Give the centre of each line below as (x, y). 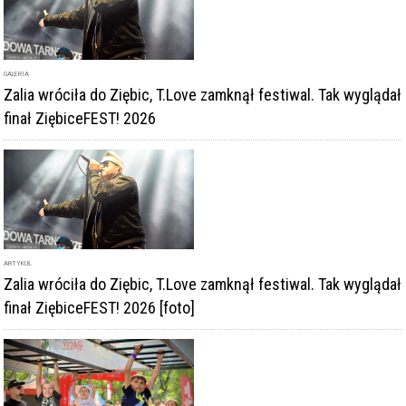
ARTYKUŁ (18, 263)
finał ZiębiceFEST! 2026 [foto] (100, 307)
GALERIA (17, 73)
